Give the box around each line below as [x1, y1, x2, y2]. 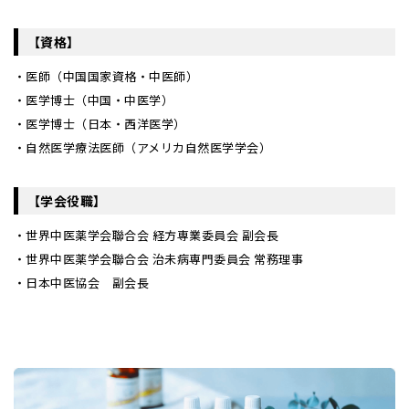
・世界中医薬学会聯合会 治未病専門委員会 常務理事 [14, 249, 303, 267]
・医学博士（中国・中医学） [14, 90, 174, 109]
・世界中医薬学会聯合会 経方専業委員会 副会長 [14, 225, 279, 244]
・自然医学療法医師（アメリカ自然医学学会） [14, 138, 272, 156]
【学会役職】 [27, 191, 107, 210]
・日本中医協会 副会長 [14, 273, 150, 291]
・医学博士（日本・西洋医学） [14, 114, 186, 132]
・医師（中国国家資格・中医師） [14, 67, 199, 85]
